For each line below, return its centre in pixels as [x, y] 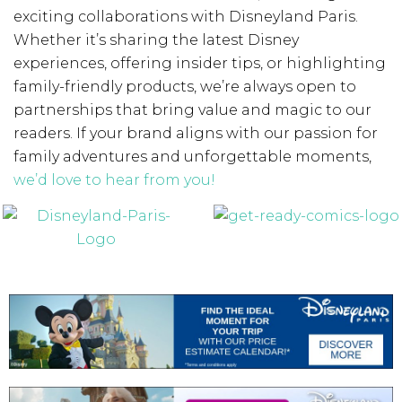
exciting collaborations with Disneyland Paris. [186, 16]
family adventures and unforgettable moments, [192, 156]
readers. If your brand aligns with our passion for [196, 133]
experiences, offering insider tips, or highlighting [200, 63]
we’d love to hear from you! [114, 179]
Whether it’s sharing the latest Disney [156, 39]
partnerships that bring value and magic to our [192, 109]
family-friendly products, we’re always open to [185, 86]
